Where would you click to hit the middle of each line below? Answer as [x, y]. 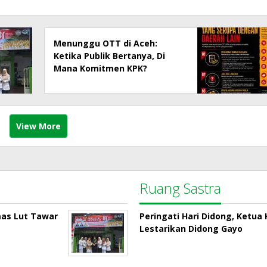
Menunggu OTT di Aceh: [106, 43]
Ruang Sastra [180, 188]
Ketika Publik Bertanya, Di [110, 55]
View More [38, 126]
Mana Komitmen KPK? [101, 68]
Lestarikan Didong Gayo [191, 228]
